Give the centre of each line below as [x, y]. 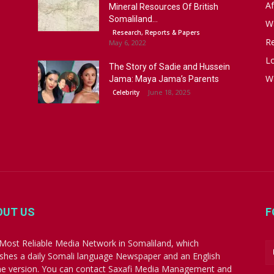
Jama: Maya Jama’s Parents [164, 79]
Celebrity [126, 92]
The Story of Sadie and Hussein [169, 67]
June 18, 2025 [169, 92]
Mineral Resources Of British [164, 7]
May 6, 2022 [128, 43]
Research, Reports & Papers [156, 32]
